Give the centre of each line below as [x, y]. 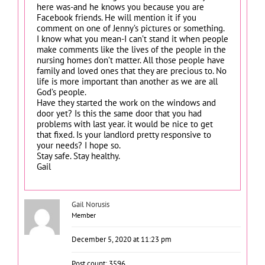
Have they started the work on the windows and [126, 102]
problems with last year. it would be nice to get [125, 124]
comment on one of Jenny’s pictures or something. [131, 28]
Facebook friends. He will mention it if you [117, 17]
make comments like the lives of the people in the [131, 49]
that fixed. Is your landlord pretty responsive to [124, 134]
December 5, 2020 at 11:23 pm [122, 239]
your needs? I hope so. [79, 145]
